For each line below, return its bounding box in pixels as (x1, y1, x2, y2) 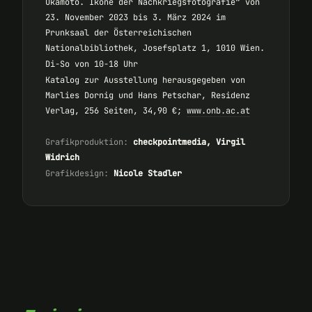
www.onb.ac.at (187, 104, 250, 116)
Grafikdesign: (45, 168, 109, 180)
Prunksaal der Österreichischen (45, 27, 192, 39)
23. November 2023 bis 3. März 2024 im (45, 12, 226, 24)
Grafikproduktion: (45, 136, 128, 148)
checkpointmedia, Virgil (133, 136, 245, 148)
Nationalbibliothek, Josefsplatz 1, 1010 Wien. (45, 42, 265, 54)
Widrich (45, 152, 79, 164)
